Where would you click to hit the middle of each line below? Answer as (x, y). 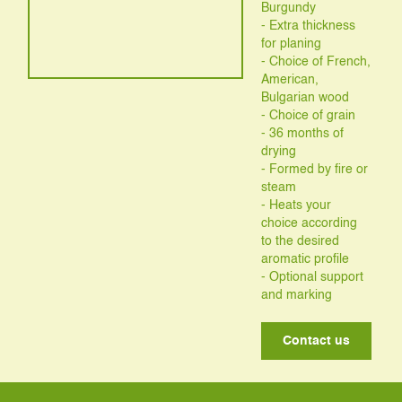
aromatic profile (306, 259)
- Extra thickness (309, 26)
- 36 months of (303, 133)
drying (279, 151)
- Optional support (313, 277)
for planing (292, 44)
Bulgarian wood (306, 97)
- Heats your (297, 205)
